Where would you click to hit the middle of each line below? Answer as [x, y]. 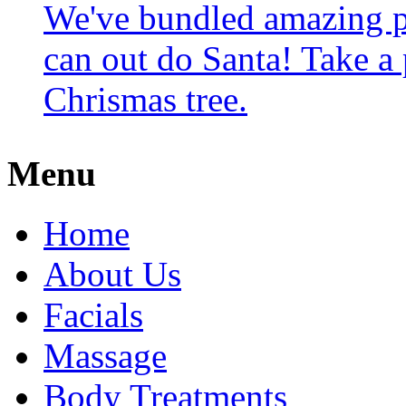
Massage [105, 356]
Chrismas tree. [145, 99]
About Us [112, 275]
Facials [93, 315]
